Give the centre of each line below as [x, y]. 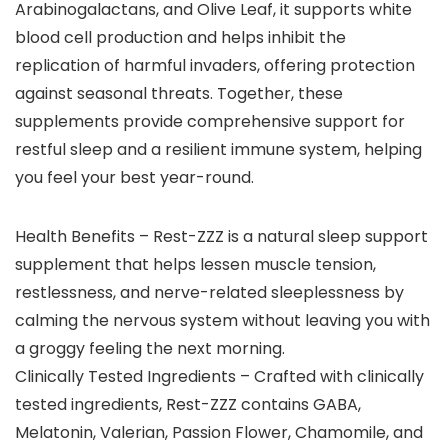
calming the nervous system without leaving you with [222, 321]
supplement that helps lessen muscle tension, [195, 265]
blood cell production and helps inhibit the [180, 38]
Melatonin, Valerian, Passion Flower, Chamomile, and [219, 433]
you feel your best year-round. [134, 178]
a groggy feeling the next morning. [150, 349]
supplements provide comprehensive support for [210, 122]
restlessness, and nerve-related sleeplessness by [209, 293]
